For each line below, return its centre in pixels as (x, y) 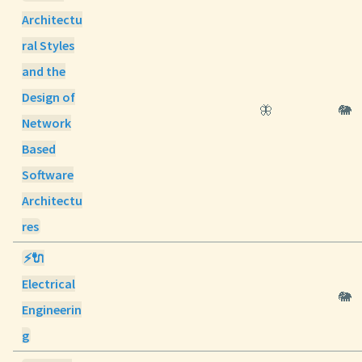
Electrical (49, 284)
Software (48, 175)
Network (47, 123)
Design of (49, 97)
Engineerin (52, 310)
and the (44, 72)
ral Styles (48, 46)
